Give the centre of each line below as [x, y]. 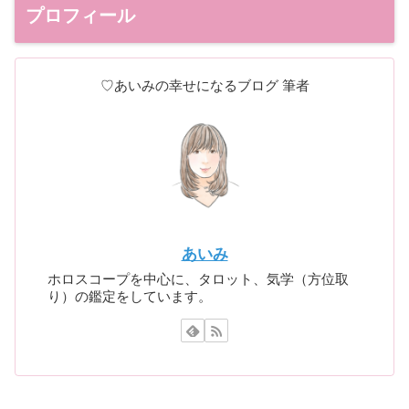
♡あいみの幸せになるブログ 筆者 [204, 85]
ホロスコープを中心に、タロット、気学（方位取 [199, 278]
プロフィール [80, 15]
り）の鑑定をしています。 [130, 296]
